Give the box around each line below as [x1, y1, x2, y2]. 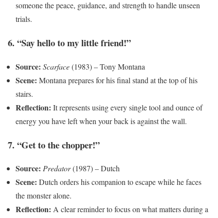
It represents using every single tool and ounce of [51, 102, 202, 112]
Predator [43, 163, 71, 174]
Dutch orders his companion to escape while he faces [37, 177, 201, 187]
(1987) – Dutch [71, 163, 120, 174]
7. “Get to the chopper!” [8, 138, 100, 151]
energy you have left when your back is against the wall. [16, 115, 187, 126]
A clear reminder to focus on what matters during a [51, 204, 208, 215]
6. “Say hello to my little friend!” [8, 36, 131, 50]
